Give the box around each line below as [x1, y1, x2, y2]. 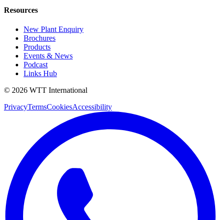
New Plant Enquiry [24, 25, 83, 34]
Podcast [24, 60, 48, 69]
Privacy [4, 103, 27, 111]
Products [24, 43, 51, 52]
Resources [4, 5, 38, 14]
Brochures [24, 34, 55, 43]
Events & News [24, 52, 73, 60]
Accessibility [72, 103, 112, 111]
